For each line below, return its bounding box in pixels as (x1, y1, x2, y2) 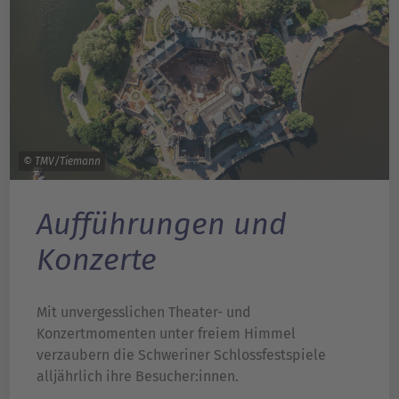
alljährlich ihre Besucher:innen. (37, 368, 239, 386)
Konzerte (37, 241, 157, 278)
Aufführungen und (37, 206, 287, 242)
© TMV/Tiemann (23, 155, 101, 167)
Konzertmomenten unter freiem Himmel (37, 325, 296, 343)
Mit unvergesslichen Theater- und (37, 304, 251, 322)
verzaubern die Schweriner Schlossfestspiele (37, 346, 326, 364)
